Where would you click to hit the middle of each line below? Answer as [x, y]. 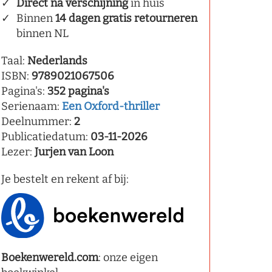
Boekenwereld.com [50, 257]
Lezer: [18, 152]
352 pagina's [78, 91]
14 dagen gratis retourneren [126, 18]
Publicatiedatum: [46, 137]
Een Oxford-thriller [111, 106]
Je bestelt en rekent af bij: [65, 179]
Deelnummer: [38, 121]
